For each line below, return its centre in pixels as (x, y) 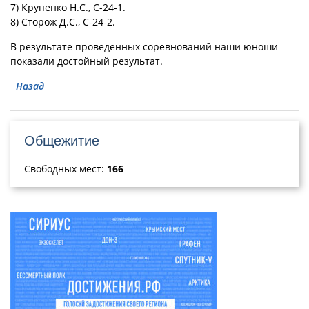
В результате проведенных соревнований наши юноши (144, 47)
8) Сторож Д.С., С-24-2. (63, 22)
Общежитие (62, 141)
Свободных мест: (66, 169)
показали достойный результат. (87, 61)
